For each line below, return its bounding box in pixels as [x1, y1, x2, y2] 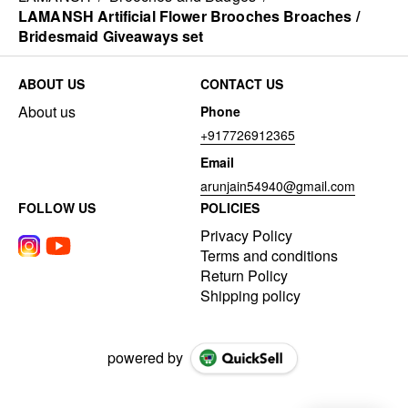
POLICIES [200, 199, 260, 218]
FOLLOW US [18, 199, 96, 218]
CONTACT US [200, 75, 283, 94]
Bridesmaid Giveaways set [18, 25, 204, 47]
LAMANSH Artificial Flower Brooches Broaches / [18, 5, 360, 27]
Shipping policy [200, 285, 301, 307]
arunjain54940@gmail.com [200, 177, 355, 196]
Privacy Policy [200, 225, 292, 247]
